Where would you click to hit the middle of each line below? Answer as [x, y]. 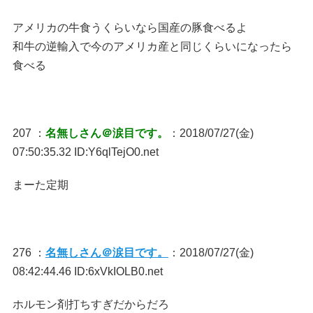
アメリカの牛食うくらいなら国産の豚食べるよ [130, 28]
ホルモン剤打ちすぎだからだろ [90, 304]
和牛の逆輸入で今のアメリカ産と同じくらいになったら [152, 46]
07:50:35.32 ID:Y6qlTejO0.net [85, 152]
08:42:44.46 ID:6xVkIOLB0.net [87, 271]
